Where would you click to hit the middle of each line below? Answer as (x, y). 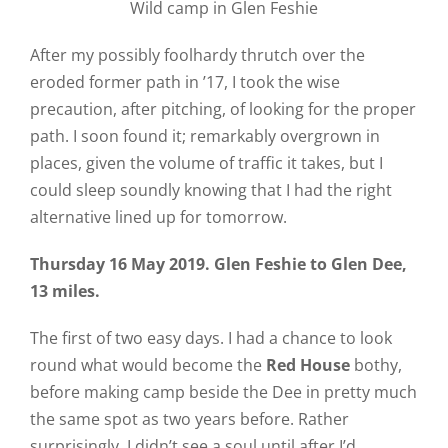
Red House (307, 365)
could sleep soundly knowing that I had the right (210, 190)
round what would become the (147, 365)
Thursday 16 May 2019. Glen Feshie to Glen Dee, (218, 264)
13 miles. (64, 291)
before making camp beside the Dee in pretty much (223, 392)
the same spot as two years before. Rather (189, 419)
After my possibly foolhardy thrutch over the (197, 55)
